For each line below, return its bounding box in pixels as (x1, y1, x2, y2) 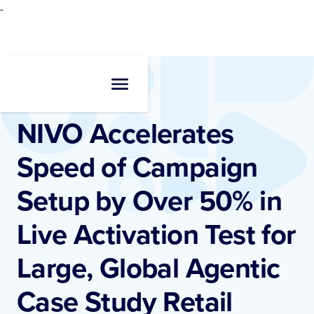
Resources (17, 83, 57, 95)
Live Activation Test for (17, 214, 296, 254)
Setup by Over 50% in (17, 180, 282, 221)
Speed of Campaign (17, 146, 258, 187)
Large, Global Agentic (17, 247, 280, 288)
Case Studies (60, 83, 111, 95)
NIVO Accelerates (17, 113, 234, 153)
